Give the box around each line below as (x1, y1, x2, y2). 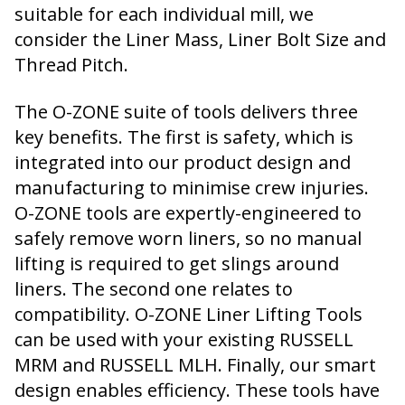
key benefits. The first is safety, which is (14, 125, 353, 149)
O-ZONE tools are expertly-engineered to (14, 201, 362, 225)
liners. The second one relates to (14, 277, 293, 301)
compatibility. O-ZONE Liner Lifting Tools (14, 302, 363, 326)
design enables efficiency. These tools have (14, 378, 380, 402)
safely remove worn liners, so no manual (14, 226, 362, 250)
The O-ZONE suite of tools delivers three (14, 99, 358, 124)
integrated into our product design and (14, 150, 351, 174)
